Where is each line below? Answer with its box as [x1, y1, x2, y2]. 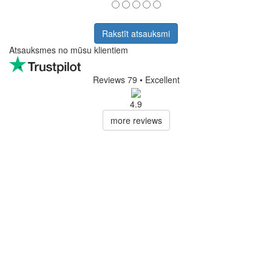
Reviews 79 [92, 73, 137, 86]
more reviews [110, 114, 162, 126]
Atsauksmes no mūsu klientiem [9, 43, 128, 56]
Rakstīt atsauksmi [102, 27, 170, 39]
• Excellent [139, 73, 180, 86]
